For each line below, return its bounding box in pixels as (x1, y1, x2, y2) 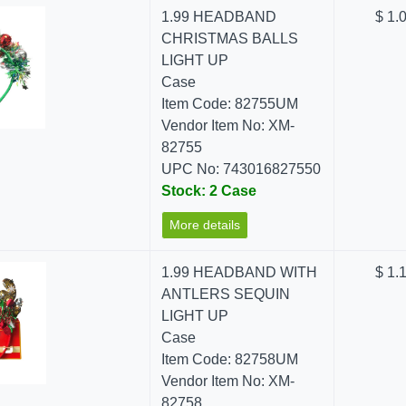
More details (169, 217, 241, 232)
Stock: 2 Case (161, 183, 257, 198)
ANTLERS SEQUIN (161, 286, 291, 302)
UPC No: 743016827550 (161, 161, 322, 177)
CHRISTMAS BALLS (161, 31, 299, 46)
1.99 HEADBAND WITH (161, 265, 318, 280)
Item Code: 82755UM (161, 96, 299, 111)
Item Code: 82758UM (161, 352, 299, 367)
